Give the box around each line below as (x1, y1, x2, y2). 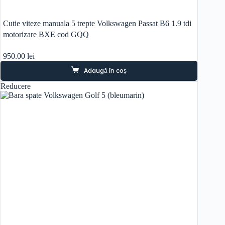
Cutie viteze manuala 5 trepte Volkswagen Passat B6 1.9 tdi (3, 19, 191, 28)
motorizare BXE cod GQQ (3, 30, 89, 39)
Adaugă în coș (84, 66, 127, 75)
